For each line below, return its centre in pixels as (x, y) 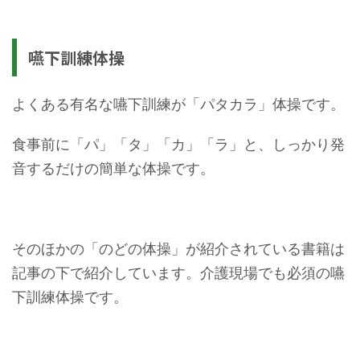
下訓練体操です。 (70, 297)
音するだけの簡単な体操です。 (113, 168)
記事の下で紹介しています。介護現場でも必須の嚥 (178, 272)
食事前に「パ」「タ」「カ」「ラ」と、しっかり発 (178, 144)
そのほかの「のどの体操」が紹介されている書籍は (178, 248)
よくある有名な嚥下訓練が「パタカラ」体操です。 (178, 104)
